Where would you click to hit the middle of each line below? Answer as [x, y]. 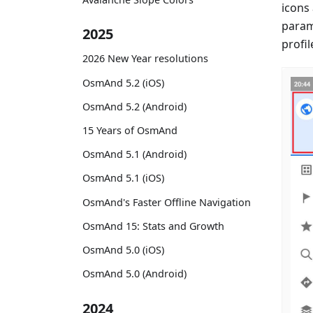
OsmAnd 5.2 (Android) [134, 106]
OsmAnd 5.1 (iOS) [123, 178]
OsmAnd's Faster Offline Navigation [167, 202]
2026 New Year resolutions [145, 59]
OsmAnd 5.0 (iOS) [123, 249]
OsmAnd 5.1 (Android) [134, 154]
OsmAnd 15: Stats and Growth [153, 226]
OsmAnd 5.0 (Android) [134, 274]
